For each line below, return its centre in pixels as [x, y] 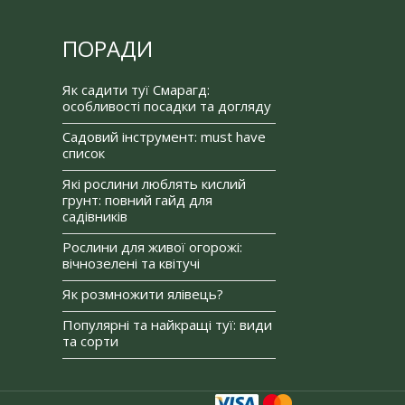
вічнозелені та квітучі [131, 263]
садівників [95, 216]
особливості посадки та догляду [167, 105]
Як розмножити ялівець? [143, 293]
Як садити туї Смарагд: [136, 89]
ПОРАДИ [108, 48]
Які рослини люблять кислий [154, 183]
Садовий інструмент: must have [164, 136]
